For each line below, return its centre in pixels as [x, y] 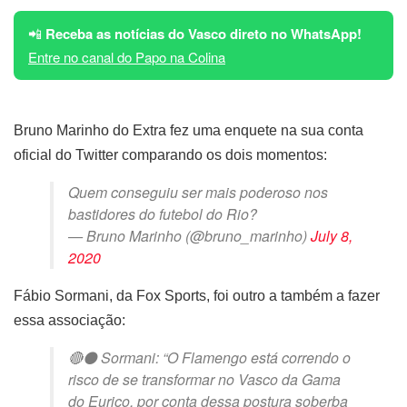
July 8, [332, 235]
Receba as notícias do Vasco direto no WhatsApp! [203, 33]
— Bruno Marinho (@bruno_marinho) [189, 235]
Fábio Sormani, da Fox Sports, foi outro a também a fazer [197, 295]
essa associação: [69, 320]
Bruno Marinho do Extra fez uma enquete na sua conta [189, 130]
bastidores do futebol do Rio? [163, 213]
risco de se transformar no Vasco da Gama [204, 379]
